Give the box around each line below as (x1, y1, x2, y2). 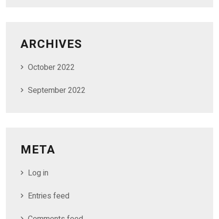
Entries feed (28, 190, 69, 202)
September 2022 (28, 85, 86, 97)
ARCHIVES (21, 36, 82, 53)
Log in (28, 167, 48, 179)
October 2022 (28, 62, 75, 74)
